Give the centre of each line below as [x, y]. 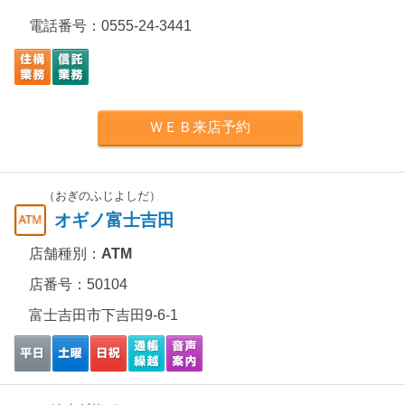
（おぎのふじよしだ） [102, 196]
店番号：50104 [78, 284]
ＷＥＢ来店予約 [200, 127]
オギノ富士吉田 [114, 220]
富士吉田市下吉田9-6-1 [104, 315]
